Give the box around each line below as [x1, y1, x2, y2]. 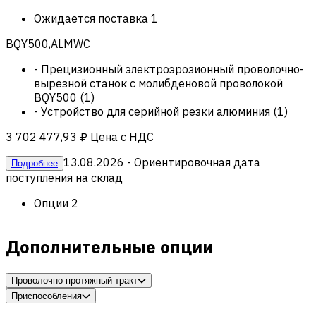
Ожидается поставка [34, 11, 148, 25]
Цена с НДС [90, 129, 154, 144]
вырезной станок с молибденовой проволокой [34, 75, 283, 90]
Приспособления [11, 290, 82, 301]
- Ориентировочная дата [124, 154, 260, 169]
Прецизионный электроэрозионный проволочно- [41, 61, 304, 76]
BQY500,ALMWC [6, 36, 90, 51]
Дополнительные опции [6, 235, 213, 258]
